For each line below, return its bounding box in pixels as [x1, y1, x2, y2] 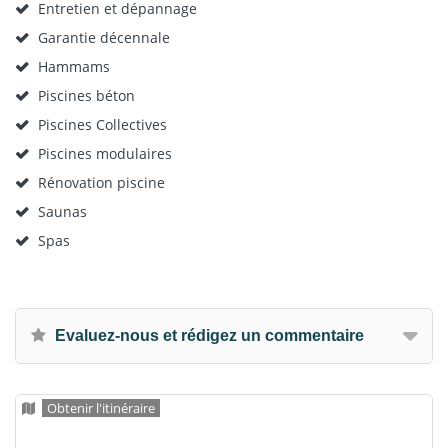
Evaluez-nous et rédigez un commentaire [51, 327, 364, 344]
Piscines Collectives [38, 115, 167, 134]
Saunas [38, 202, 87, 221]
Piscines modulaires [38, 144, 172, 163]
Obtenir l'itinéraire [47, 399, 155, 417]
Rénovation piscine [38, 173, 165, 192]
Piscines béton [38, 86, 135, 105]
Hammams [38, 57, 110, 76]
